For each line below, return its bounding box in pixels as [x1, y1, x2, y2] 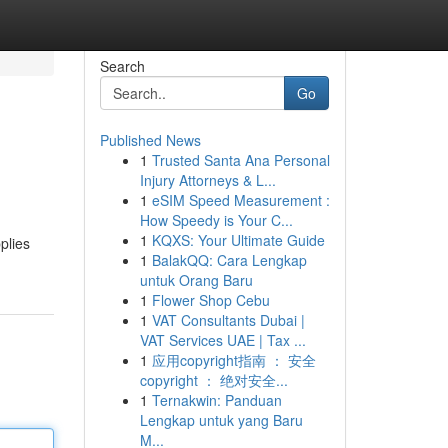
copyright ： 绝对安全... [139, 370, 288, 390]
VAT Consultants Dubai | [151, 310, 305, 330]
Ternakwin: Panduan [151, 390, 282, 410]
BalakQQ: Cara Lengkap [151, 250, 307, 270]
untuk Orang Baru [139, 270, 253, 290]
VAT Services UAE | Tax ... [139, 330, 306, 350]
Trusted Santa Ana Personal [151, 150, 330, 170]
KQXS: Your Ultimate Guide [151, 230, 325, 250]
